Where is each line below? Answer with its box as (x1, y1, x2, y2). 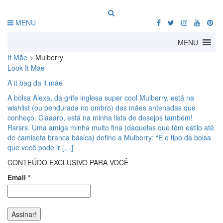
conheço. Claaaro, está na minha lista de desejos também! (7, 112, 193, 122)
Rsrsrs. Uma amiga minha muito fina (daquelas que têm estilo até (7, 122, 214, 132)
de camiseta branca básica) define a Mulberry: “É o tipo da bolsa (7, 132, 211, 142)
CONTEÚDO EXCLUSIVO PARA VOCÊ (7, 157, 128, 167)
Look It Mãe (7, 63, 45, 73)
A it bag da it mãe (7, 78, 63, 88)
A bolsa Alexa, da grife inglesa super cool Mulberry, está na (7, 93, 194, 103)
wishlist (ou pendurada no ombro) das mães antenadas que (7, 103, 196, 112)
